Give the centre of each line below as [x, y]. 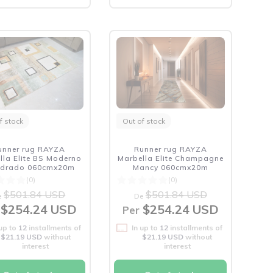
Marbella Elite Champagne [170, 158]
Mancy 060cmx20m [170, 167]
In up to [146, 228]
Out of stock [144, 121]
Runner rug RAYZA [170, 149]
